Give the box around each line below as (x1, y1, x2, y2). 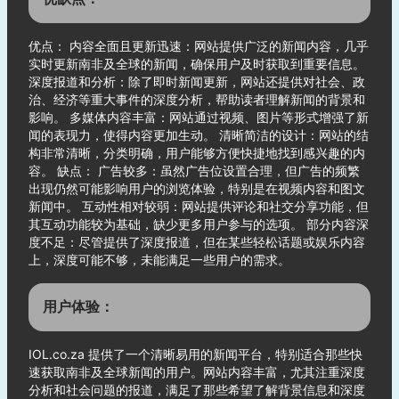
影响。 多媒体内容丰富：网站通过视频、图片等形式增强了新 (28, 110, 369, 125)
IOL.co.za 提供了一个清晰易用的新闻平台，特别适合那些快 (28, 346, 362, 362)
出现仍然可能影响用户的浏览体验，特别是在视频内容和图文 (28, 181, 365, 196)
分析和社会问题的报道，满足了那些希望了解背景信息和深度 (28, 382, 365, 397)
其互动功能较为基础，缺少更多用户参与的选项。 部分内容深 (28, 216, 369, 232)
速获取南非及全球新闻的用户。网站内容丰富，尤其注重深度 (28, 364, 365, 379)
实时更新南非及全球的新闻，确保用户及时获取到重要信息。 (28, 56, 365, 71)
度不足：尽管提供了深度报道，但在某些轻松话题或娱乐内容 (28, 234, 365, 249)
